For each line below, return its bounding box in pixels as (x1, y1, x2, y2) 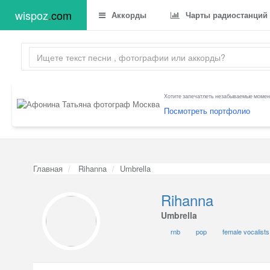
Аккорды (109, 9, 146, 20)
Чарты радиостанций (183, 9, 268, 20)
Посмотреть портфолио (164, 104, 250, 116)
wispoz (15, 7, 48, 23)
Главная (33, 163, 63, 174)
